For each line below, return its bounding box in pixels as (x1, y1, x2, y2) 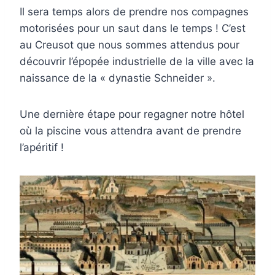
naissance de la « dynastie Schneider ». (20, 72, 215, 85)
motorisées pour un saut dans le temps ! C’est (20, 22, 246, 35)
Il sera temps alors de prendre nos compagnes (20, 6, 249, 18)
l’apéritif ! (20, 141, 64, 154)
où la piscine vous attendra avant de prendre (20, 125, 241, 137)
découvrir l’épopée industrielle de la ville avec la (20, 55, 254, 68)
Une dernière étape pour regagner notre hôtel (20, 108, 244, 121)
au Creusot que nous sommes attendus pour (20, 39, 239, 52)
